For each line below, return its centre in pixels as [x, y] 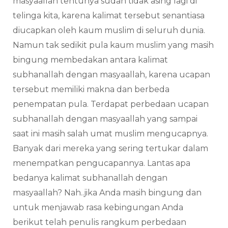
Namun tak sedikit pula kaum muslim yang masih [113, 45]
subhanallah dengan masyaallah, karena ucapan [111, 75]
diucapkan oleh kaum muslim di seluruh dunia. [109, 31]
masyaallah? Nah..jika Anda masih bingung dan [107, 193]
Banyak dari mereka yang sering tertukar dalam [110, 149]
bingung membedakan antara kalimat [90, 60]
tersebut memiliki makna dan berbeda [91, 90]
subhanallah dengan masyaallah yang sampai [105, 119]
